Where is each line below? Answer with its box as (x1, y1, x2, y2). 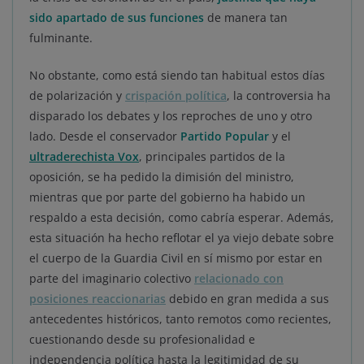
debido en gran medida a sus (166, 291, 329, 307)
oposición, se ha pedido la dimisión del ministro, (29, 169, 294, 185)
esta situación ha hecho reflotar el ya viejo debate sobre (29, 230, 334, 246)
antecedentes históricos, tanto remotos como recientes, (29, 311, 331, 327)
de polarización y (29, 88, 125, 104)
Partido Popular (180, 128, 269, 145)
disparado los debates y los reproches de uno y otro (29, 108, 312, 124)
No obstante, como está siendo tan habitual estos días (29, 67, 325, 84)
